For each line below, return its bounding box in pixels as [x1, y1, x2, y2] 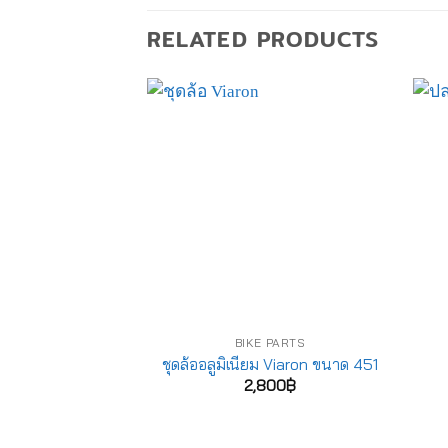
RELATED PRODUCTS [147, 21, 380, 56]
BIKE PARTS [234, 335, 306, 351]
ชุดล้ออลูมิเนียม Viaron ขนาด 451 [162, 353, 379, 374]
